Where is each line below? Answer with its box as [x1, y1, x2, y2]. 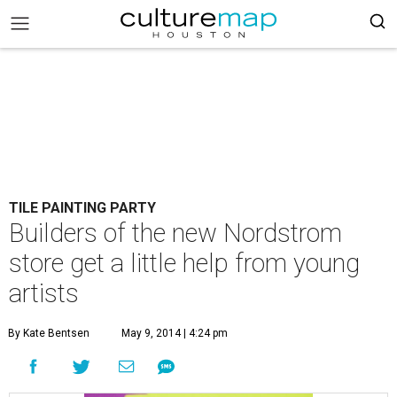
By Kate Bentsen [8, 327, 90, 339]
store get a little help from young [9, 248, 360, 278]
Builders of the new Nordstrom [9, 218, 342, 248]
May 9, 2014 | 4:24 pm [121, 327, 228, 339]
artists [9, 278, 79, 308]
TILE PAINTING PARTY [9, 199, 156, 216]
